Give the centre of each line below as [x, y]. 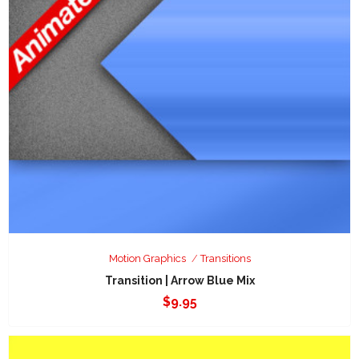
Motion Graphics [147, 258]
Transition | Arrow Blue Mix [179, 280]
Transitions [225, 258]
